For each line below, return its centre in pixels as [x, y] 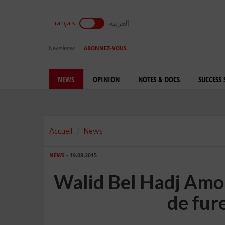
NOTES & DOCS [159, 79]
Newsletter [62, 48]
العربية [119, 23]
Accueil [61, 131]
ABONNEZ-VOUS [105, 48]
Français [63, 23]
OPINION [106, 79]
